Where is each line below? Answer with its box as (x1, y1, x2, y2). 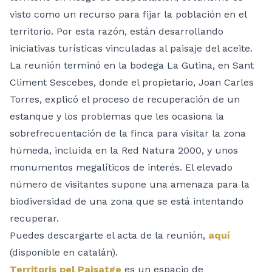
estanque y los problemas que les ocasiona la (10, 110, 224, 122)
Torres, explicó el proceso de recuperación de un (10, 93, 240, 105)
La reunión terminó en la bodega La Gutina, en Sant (10, 59, 254, 71)
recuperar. (10, 212, 59, 224)
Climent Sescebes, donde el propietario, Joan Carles (10, 76, 254, 88)
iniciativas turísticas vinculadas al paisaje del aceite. (10, 42, 253, 54)
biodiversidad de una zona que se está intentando (10, 195, 243, 207)
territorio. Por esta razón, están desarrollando (10, 25, 223, 37)
